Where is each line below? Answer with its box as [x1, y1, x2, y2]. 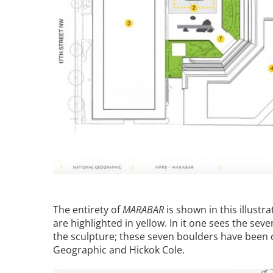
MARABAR [122, 203, 166, 217]
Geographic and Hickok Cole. [53, 243, 185, 257]
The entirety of [53, 203, 122, 217]
